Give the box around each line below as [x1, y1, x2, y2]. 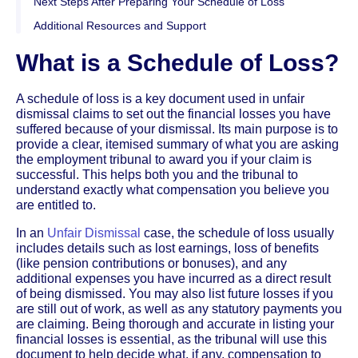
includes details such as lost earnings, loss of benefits [16, 241, 319, 255]
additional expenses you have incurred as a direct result [16, 271, 331, 285]
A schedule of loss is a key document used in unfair [16, 91, 304, 105]
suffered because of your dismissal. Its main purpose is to [16, 121, 338, 136]
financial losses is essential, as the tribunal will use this [16, 332, 327, 346]
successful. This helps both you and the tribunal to [16, 167, 298, 181]
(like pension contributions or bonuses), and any [16, 256, 287, 270]
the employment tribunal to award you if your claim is [16, 152, 312, 166]
